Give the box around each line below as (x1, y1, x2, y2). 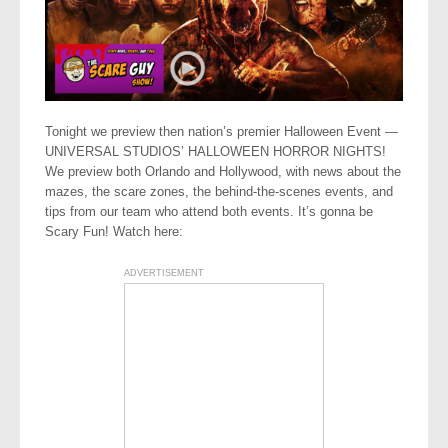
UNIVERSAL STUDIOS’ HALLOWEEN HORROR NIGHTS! (45, 143, 386, 159)
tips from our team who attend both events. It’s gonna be (45, 203, 373, 219)
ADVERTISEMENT (124, 267, 204, 278)
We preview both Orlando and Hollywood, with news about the (45, 163, 401, 179)
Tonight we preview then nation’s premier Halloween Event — (45, 123, 398, 139)
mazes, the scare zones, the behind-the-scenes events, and (45, 183, 393, 199)
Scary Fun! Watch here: (45, 223, 183, 239)
